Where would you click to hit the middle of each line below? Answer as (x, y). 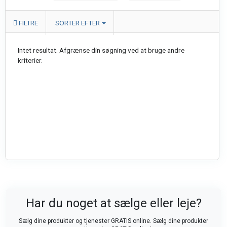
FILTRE (28, 23)
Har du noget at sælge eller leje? (113, 203)
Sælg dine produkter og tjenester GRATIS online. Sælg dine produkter (113, 221)
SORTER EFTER (78, 23)
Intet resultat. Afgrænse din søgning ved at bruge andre (101, 50)
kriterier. (30, 60)
